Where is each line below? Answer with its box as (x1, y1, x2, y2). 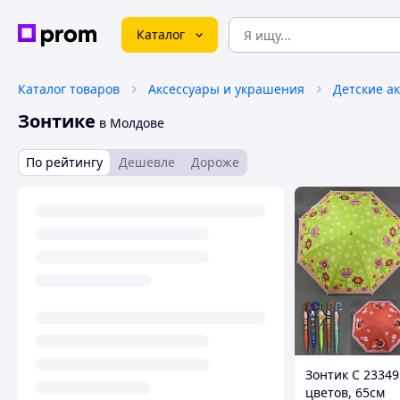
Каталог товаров (18, 80, 120, 97)
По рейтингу (26, 154, 103, 171)
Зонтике (18, 109, 96, 133)
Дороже (191, 154, 239, 171)
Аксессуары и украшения (148, 80, 304, 97)
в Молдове (96, 114, 164, 131)
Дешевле (119, 154, 175, 171)
